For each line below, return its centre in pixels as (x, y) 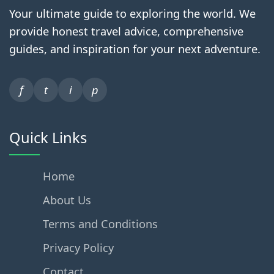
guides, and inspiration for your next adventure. (135, 49)
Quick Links (48, 138)
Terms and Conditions (100, 224)
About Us (67, 200)
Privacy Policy (78, 248)
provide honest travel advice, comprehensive (126, 31)
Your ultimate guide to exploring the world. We (132, 14)
